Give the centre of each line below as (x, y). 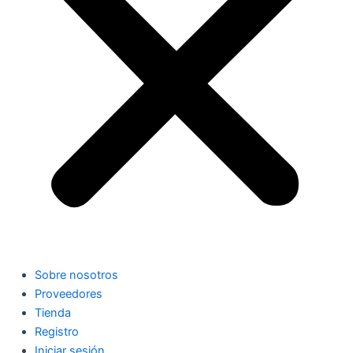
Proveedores (68, 294)
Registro (56, 331)
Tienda (52, 312)
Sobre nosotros (76, 275)
